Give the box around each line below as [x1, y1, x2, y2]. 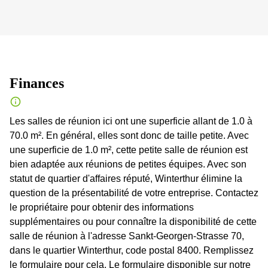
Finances [10, 75, 64, 91]
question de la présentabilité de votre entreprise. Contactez [10, 188, 258, 198]
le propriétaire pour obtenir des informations [10, 202, 194, 212]
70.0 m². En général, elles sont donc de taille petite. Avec [10, 130, 249, 141]
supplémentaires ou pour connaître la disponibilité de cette [10, 217, 257, 227]
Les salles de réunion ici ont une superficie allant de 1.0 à [10, 116, 252, 126]
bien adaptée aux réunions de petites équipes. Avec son [10, 159, 246, 169]
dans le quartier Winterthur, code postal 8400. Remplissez [10, 245, 254, 255]
